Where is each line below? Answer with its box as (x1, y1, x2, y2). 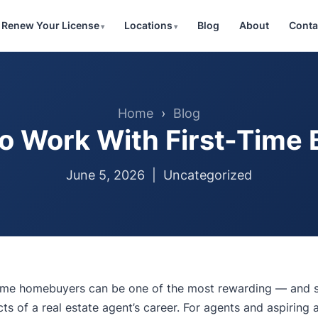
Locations (124, 19, 172, 31)
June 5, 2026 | (66, 168, 163, 182)
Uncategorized (163, 168, 252, 182)
